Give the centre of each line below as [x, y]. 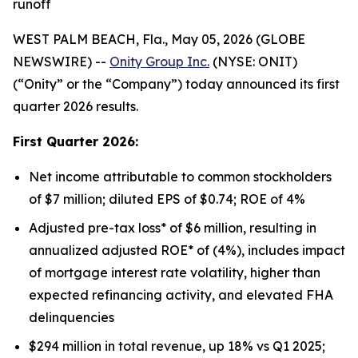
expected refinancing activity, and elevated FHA [181, 295]
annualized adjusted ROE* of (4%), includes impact [187, 250]
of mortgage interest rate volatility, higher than [175, 272]
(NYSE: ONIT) [253, 62]
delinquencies [72, 317]
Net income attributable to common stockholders [180, 177]
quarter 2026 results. [76, 106]
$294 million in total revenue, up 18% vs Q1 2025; [177, 346]
